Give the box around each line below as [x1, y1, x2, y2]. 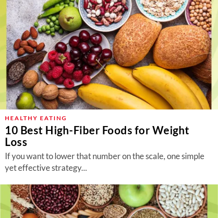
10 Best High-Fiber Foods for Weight [5, 124, 190, 137]
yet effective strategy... [5, 163, 87, 173]
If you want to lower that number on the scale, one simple [5, 151, 204, 161]
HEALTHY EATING [5, 114, 67, 122]
